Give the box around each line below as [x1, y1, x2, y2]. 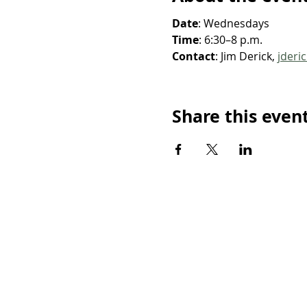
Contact [171, 49, 215, 64]
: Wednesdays [197, 16, 269, 31]
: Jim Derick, [214, 49, 278, 64]
